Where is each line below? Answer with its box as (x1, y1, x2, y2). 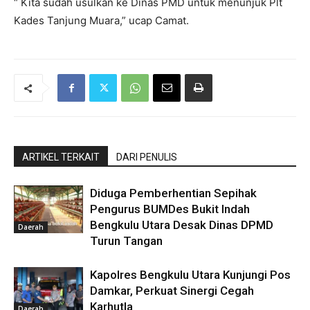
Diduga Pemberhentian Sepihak (90, 186, 257, 200)
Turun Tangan (90, 234, 163, 248)
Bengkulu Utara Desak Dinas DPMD (90, 218, 273, 232)
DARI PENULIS (116, 152, 177, 163)
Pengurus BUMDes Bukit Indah (90, 202, 250, 216)
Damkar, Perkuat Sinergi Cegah (90, 284, 254, 298)
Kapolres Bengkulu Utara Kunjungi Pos (90, 268, 291, 282)
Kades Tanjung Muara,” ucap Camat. (14, 14, 189, 27)
